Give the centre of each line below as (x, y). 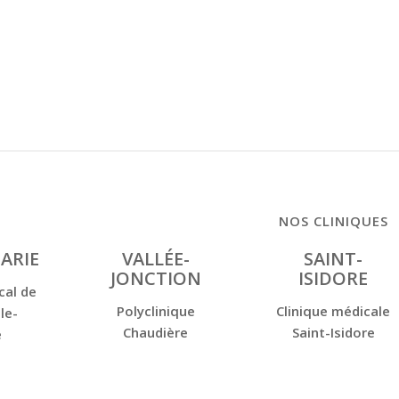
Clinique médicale (334, 311)
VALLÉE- (155, 259)
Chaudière (156, 332)
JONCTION (155, 279)
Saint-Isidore (333, 332)
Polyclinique (155, 311)
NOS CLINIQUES (334, 221)
